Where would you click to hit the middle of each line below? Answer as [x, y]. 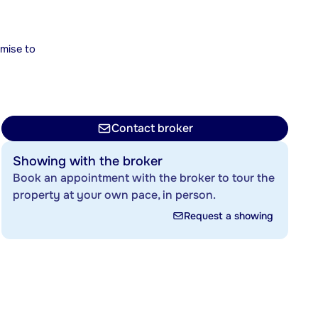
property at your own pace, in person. [114, 195]
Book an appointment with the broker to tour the [144, 178]
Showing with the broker [88, 161]
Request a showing [229, 216]
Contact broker [152, 128]
